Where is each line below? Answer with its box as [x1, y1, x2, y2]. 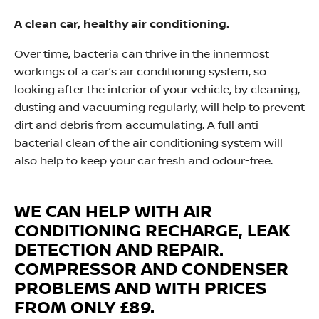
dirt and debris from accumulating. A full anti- [14, 119, 263, 132]
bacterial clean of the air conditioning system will [14, 137, 283, 150]
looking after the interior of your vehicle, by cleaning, [14, 83, 300, 96]
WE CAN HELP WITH [14, 202, 184, 222]
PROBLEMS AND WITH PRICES [14, 279, 266, 299]
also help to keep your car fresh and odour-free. [14, 155, 273, 167]
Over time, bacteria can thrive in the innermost [14, 48, 269, 61]
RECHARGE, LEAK [141, 221, 291, 241]
